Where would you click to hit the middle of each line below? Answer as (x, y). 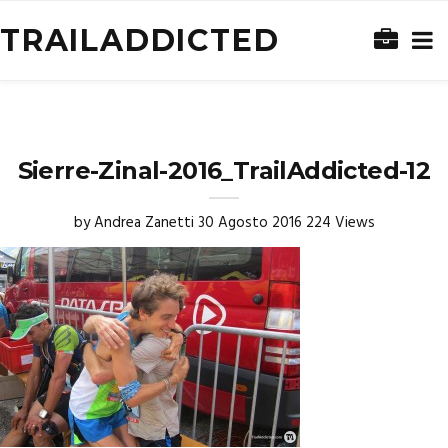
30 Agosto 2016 (249, 223)
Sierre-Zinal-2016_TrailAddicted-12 (224, 170)
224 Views (340, 223)
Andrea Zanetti (143, 223)
